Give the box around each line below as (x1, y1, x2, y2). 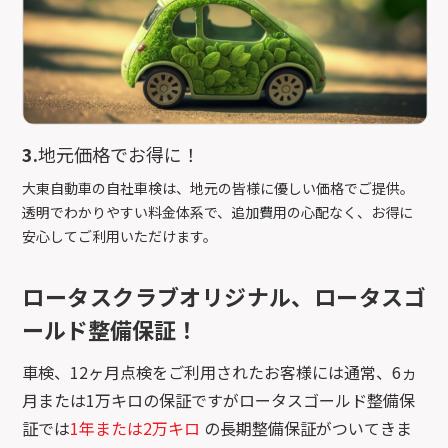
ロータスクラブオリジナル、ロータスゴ (22, 280, 426, 313)
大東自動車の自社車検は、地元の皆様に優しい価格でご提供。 (22, 178, 415, 199)
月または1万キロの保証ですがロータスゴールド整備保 (22, 388, 416, 413)
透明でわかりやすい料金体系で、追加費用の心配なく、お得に (22, 202, 414, 223)
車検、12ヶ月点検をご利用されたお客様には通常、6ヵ (22, 360, 418, 385)
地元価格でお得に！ (38, 141, 201, 168)
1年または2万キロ (70, 416, 201, 441)
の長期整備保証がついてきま (200, 416, 413, 441)
